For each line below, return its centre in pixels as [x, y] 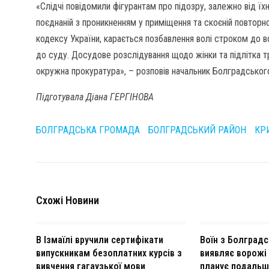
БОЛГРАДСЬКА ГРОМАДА [88, 130]
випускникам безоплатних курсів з [109, 253]
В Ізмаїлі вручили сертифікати [100, 240]
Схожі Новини [68, 200]
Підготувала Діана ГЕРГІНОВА [95, 97]
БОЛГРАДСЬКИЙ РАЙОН [197, 130]
